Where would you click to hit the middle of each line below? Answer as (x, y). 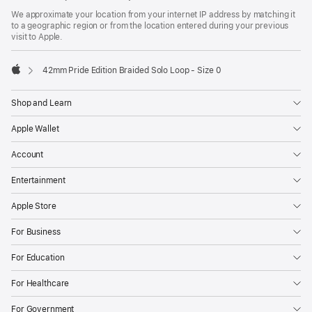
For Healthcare (40, 283)
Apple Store (34, 206)
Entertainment (38, 180)
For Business (36, 232)
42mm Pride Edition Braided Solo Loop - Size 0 (132, 70)
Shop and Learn (42, 103)
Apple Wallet (35, 128)
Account (28, 154)
